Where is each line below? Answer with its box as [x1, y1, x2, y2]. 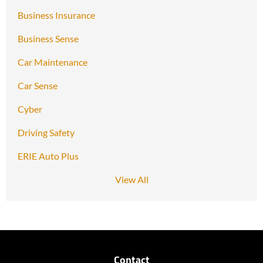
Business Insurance [18, 9, 95, 21]
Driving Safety [18, 127, 75, 139]
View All [114, 174, 149, 186]
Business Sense [18, 33, 79, 45]
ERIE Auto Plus [18, 150, 79, 162]
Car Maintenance [18, 56, 87, 68]
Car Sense [18, 80, 58, 92]
